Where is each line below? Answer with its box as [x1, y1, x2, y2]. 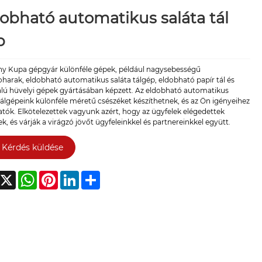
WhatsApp [36, 171, 74, 180]
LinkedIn [78, 171, 109, 180]
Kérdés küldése [1, 142, 63, 153]
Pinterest [57, 171, 90, 180]
